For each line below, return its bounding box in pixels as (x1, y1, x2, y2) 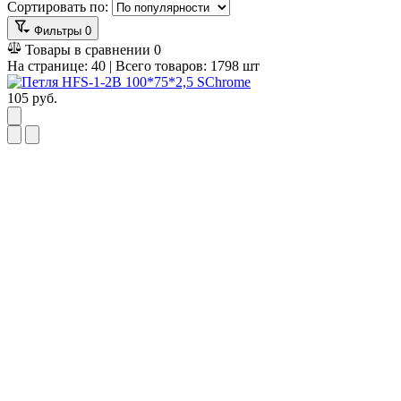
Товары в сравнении (25, 41, 150, 57)
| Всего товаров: (106, 57, 210, 73)
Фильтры (34, 23, 81, 38)
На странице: (7, 57, 91, 73)
